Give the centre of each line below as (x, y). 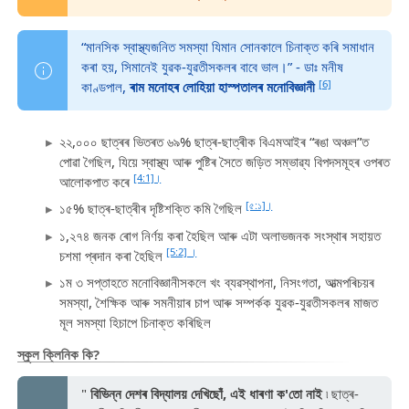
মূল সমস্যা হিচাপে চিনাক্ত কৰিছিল (136, 323)
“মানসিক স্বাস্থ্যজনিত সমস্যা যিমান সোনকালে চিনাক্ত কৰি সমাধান (227, 47)
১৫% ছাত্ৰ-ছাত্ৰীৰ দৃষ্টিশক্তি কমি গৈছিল (153, 209)
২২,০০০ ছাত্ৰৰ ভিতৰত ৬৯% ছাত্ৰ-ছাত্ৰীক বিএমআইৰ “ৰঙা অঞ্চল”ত (215, 141)
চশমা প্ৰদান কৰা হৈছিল (113, 255)
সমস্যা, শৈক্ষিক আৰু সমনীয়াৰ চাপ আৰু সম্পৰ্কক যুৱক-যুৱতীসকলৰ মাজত (219, 303)
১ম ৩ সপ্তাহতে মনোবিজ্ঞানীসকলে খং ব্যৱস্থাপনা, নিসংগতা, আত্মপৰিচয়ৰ (217, 283)
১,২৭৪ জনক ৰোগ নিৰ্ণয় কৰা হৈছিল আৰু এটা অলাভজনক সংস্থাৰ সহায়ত (220, 235)
